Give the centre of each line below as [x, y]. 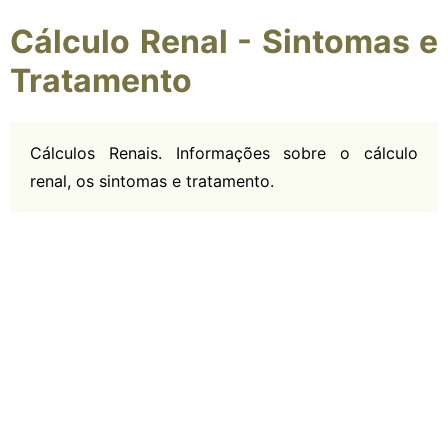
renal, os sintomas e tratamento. [152, 180]
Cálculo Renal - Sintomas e [224, 42]
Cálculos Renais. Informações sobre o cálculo [224, 152]
